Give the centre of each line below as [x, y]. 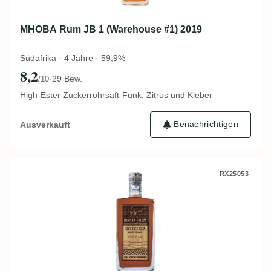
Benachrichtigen [206, 124]
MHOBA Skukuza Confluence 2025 [120, 175]
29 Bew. [67, 78]
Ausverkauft [45, 124]
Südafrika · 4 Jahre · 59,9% [73, 58]
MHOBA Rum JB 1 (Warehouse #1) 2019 [111, 29]
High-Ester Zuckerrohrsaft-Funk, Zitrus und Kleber [116, 95]
